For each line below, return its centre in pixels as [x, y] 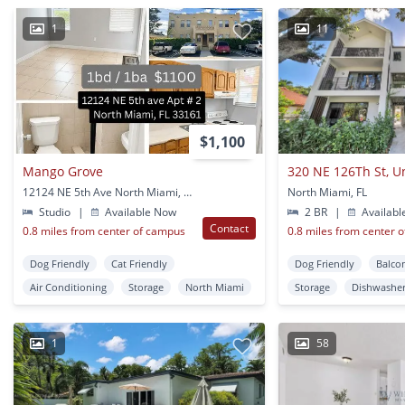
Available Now [140, 212]
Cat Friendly [139, 264]
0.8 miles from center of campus [104, 231]
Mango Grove [63, 172]
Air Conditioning [68, 287]
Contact [230, 229]
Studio [55, 212]
